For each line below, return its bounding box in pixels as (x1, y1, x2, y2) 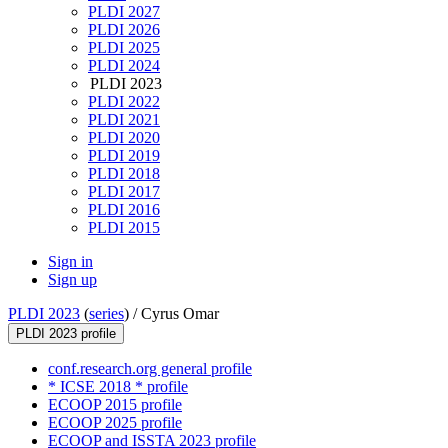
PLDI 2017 (88, 183, 160, 201)
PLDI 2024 (88, 57, 160, 75)
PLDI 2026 (88, 21, 160, 39)
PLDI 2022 (88, 93, 160, 111)
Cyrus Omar (141, 305, 219, 323)
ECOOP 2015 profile (48, 396, 182, 414)
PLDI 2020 (88, 129, 160, 147)
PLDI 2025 (88, 39, 160, 57)
